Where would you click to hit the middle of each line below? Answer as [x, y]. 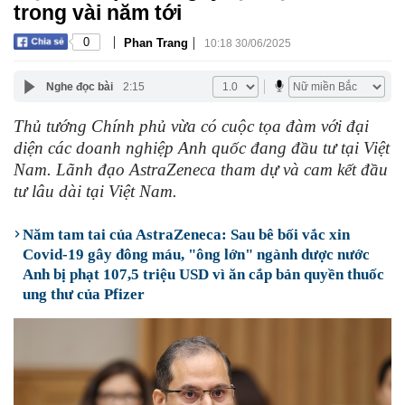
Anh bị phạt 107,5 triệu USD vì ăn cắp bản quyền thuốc [203, 274]
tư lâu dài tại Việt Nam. [95, 191]
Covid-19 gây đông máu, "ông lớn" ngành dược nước [196, 254]
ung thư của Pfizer [84, 294]
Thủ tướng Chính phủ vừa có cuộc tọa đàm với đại [191, 126]
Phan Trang [156, 42]
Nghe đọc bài [79, 86]
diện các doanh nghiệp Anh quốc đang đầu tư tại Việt [202, 148]
